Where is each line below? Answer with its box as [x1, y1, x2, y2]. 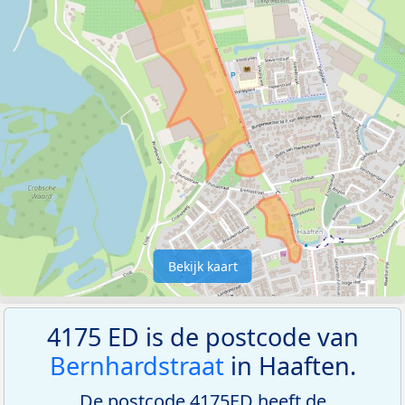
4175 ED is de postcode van [46, 319, 359, 353]
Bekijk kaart [167, 257, 238, 275]
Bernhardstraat [49, 348, 224, 382]
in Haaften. [223, 348, 356, 382]
